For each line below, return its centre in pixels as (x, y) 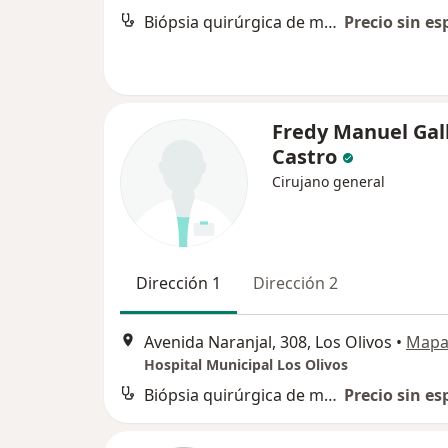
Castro (304, 156)
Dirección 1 (178, 283)
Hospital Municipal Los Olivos (246, 365)
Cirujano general (328, 181)
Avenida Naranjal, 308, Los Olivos (268, 342)
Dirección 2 (295, 283)
